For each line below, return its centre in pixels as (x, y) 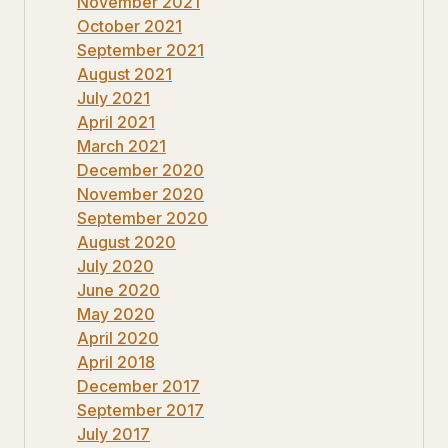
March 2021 (121, 145)
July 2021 (113, 97)
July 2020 (115, 265)
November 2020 (140, 193)
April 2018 (116, 361)
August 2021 (124, 73)
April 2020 (118, 337)
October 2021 (129, 25)
